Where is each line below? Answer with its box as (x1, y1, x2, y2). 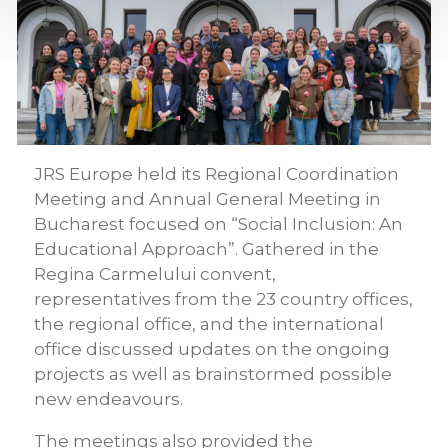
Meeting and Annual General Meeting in (34, 189, 381, 209)
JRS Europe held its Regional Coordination (34, 164, 399, 184)
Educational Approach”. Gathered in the (34, 239, 379, 259)
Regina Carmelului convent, (34, 264, 276, 284)
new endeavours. (34, 389, 183, 409)
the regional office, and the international (34, 314, 384, 334)
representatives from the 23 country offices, (34, 289, 413, 309)
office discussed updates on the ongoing (34, 339, 390, 359)
